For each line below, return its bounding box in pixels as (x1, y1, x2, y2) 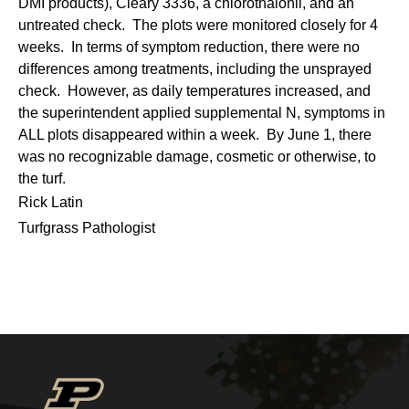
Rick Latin (18, 194, 83, 211)
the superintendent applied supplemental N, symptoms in (18, 105, 385, 121)
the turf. (18, 171, 66, 187)
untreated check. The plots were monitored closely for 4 (18, 17, 378, 34)
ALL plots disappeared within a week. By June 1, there (18, 127, 372, 143)
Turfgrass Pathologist (18, 220, 155, 236)
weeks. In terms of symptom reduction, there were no (18, 39, 360, 56)
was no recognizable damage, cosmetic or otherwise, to (18, 149, 376, 165)
